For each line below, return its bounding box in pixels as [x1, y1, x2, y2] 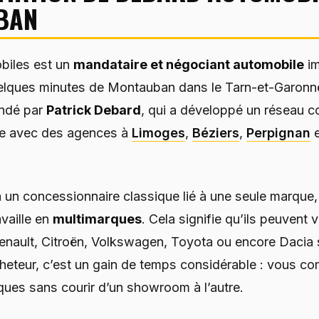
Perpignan [246, 125, 310, 141]
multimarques [52, 211, 142, 227]
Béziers [192, 125, 239, 141]
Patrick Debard [46, 103, 141, 118]
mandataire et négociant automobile [73, 57, 304, 73]
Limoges [131, 125, 185, 141]
